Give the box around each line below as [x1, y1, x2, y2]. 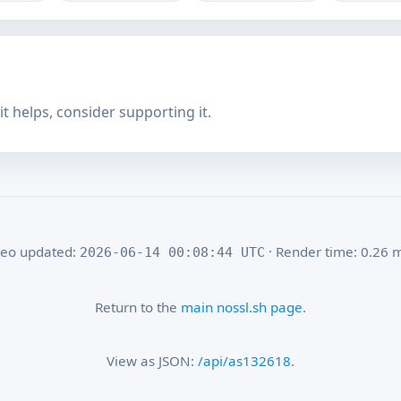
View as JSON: [107, 351, 198, 370]
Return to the [95, 297, 181, 316]
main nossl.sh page [181, 297, 303, 316]
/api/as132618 [198, 351, 291, 370]
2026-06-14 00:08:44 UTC [80, 244, 265, 261]
